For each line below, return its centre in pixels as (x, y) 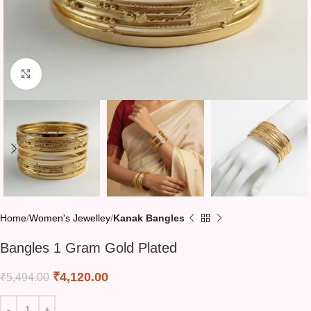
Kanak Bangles (149, 218)
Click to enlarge (75, 74)
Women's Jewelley (70, 218)
